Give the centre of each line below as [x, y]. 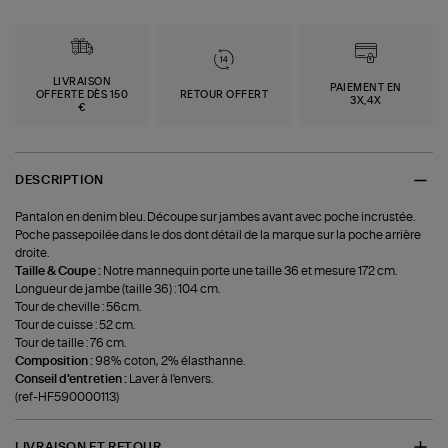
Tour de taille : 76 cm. [71, 342]
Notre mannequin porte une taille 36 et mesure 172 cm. [250, 270]
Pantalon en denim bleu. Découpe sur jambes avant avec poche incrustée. [215, 216]
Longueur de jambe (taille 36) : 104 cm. [118, 288]
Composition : [55, 360]
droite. [32, 252]
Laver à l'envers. [171, 378]
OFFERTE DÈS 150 [82, 94]
